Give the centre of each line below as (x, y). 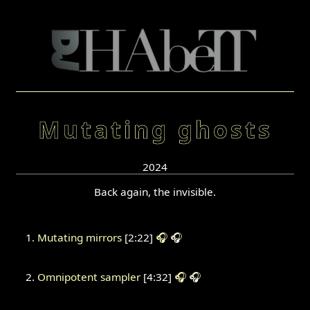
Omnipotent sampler (89, 277)
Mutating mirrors (79, 238)
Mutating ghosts (155, 129)
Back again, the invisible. (155, 192)
